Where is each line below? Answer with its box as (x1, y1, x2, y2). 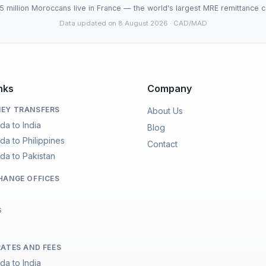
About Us (147, 106, 183, 116)
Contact (147, 139, 178, 149)
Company (147, 83, 192, 94)
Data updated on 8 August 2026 (59, 19, 168, 27)
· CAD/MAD (167, 19, 207, 27)
